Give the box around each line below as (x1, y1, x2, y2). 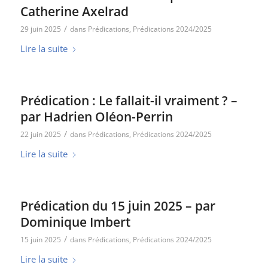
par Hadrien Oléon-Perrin (20, 108, 173, 125)
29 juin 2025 (20, 24, 61, 34)
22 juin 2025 (20, 129, 61, 139)
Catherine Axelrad (20, 3, 129, 20)
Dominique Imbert (20, 214, 130, 230)
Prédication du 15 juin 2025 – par (20, 197, 215, 214)
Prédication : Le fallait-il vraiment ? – (20, 92, 237, 109)
